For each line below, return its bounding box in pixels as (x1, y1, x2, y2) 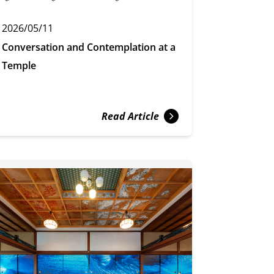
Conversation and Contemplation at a (2, 40, 176, 54)
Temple (2, 58, 37, 72)
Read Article (101, 109, 159, 123)
